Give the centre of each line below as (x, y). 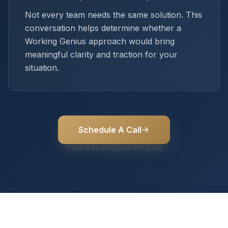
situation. (42, 68)
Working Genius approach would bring (100, 41)
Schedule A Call (110, 130)
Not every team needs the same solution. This (113, 15)
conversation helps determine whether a (103, 28)
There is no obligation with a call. (114, 148)
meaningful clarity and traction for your (101, 54)
